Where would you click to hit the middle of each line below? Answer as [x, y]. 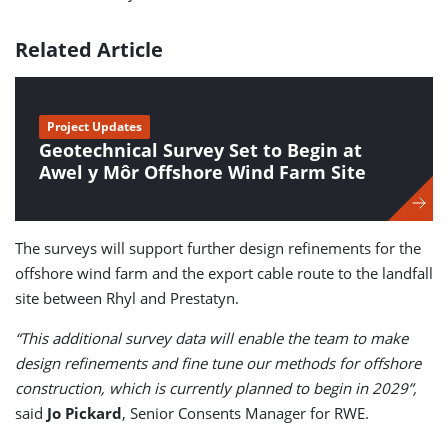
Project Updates [94, 126]
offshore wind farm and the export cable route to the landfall [224, 272]
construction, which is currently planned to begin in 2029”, [216, 387]
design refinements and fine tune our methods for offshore [218, 362]
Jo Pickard [84, 412]
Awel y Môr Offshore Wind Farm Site [202, 171]
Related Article [89, 49]
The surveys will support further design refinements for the [218, 247]
